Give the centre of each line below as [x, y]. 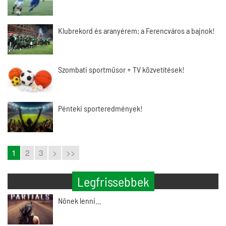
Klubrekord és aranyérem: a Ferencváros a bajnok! [136, 31]
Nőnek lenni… [79, 201]
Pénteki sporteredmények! [100, 108]
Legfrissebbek [113, 181]
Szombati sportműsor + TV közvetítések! [121, 69]
